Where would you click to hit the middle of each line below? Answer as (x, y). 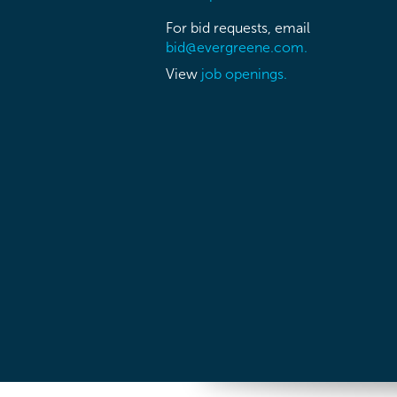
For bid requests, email (238, 27)
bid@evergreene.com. (237, 47)
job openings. (244, 74)
